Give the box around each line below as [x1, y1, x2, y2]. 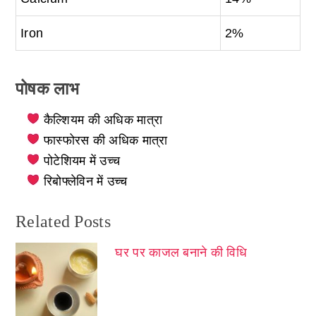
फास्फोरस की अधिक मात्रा [44, 133, 168, 148]
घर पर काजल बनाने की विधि [115, 245, 247, 260]
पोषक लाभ [16, 80, 79, 99]
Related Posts [16, 212, 111, 231]
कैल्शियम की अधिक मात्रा [44, 113, 163, 128]
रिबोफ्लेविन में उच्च [44, 174, 128, 189]
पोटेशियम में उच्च [44, 154, 121, 169]
